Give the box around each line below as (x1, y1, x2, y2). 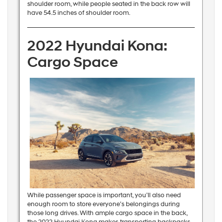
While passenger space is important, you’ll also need (27, 191, 181, 199)
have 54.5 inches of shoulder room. (27, 9, 130, 17)
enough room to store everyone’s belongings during (27, 200, 180, 208)
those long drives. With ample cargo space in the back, (27, 209, 187, 217)
